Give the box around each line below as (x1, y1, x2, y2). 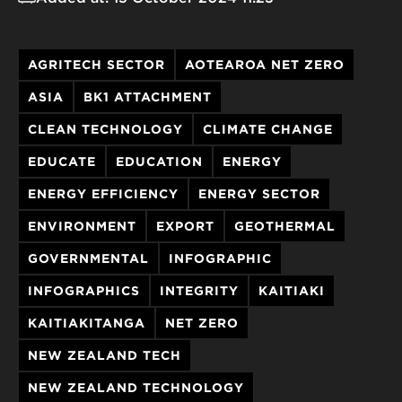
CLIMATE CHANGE (203, 121, 333, 136)
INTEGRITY (160, 283, 239, 298)
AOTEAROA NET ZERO (185, 57, 345, 72)
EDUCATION (116, 153, 203, 169)
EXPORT (156, 218, 214, 233)
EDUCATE (28, 153, 96, 169)
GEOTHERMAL (234, 218, 336, 233)
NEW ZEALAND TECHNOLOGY (28, 380, 244, 395)
